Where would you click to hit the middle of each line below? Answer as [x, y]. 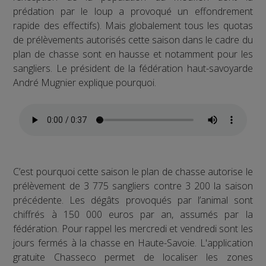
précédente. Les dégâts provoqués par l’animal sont [133, 200]
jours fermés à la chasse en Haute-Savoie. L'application [133, 243]
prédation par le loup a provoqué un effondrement [133, 11]
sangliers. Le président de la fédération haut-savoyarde [133, 68]
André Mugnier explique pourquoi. [85, 82]
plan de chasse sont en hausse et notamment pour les [133, 54]
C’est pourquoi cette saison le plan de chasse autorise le [133, 171]
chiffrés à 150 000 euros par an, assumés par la [133, 214]
